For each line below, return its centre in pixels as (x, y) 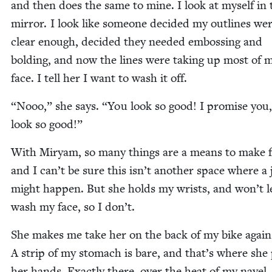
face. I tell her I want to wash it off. (99, 78)
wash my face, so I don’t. (73, 207)
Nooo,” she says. (59, 106)
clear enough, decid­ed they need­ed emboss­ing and (137, 42)
